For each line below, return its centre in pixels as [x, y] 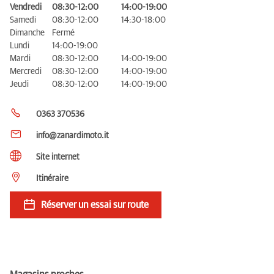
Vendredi [26, 7]
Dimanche [27, 33]
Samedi [23, 20]
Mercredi [26, 71]
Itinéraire [52, 178]
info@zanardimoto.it [72, 135]
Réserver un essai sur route [95, 205]
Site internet [58, 157]
